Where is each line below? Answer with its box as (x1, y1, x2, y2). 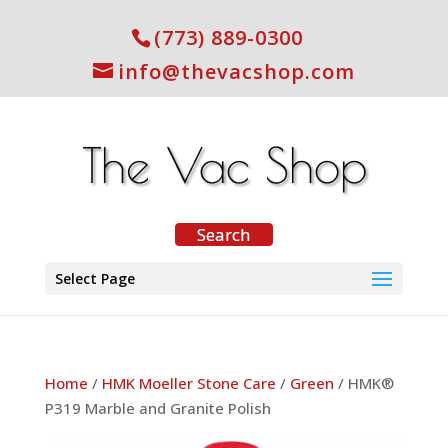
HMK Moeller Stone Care (101, 373, 276, 393)
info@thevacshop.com (117, 58, 355, 85)
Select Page (54, 269, 135, 288)
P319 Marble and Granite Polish (44, 398, 271, 418)
